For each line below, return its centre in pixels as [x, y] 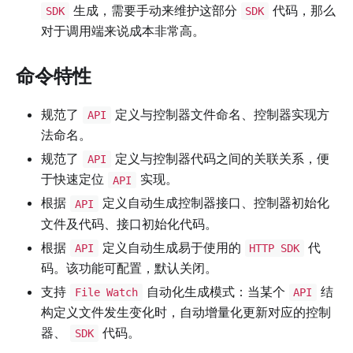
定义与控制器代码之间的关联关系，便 [220, 159]
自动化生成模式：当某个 [216, 291]
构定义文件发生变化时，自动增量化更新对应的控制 [186, 312]
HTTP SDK [275, 248]
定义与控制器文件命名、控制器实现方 [220, 115]
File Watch [106, 292]
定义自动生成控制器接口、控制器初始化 [214, 203]
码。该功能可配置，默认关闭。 [129, 268]
